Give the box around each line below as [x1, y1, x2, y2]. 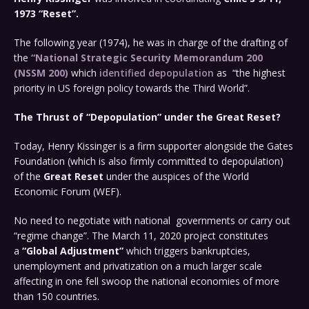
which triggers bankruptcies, [123, 244, 250, 258]
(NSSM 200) [14, 66, 71, 80]
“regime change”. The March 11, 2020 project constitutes [14, 229, 268, 243]
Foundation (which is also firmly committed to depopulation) [14, 154, 283, 168]
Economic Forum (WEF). [14, 185, 121, 199]
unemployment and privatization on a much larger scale [14, 259, 262, 273]
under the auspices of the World [103, 170, 249, 183]
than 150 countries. [14, 290, 99, 303]
